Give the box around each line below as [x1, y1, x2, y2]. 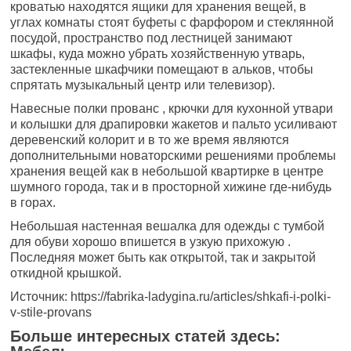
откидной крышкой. [10, 266, 122, 280]
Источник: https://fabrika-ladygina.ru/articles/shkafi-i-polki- [10, 290, 331, 303]
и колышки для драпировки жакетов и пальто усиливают [10, 118, 338, 131]
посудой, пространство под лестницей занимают [10, 31, 293, 45]
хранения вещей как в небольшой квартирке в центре [10, 165, 324, 178]
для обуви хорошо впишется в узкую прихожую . [10, 235, 291, 248]
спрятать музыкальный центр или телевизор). [10, 78, 276, 92]
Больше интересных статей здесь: [10, 327, 281, 345]
